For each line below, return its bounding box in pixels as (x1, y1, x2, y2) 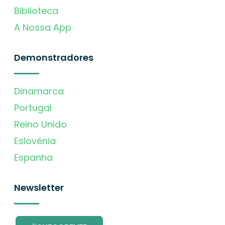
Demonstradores (14, 51, 93, 64)
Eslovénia (14, 134, 56, 147)
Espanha (14, 151, 53, 164)
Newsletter (14, 181, 64, 194)
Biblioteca (14, 4, 58, 17)
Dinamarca (14, 84, 64, 97)
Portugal (14, 101, 52, 114)
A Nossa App (14, 21, 71, 34)
